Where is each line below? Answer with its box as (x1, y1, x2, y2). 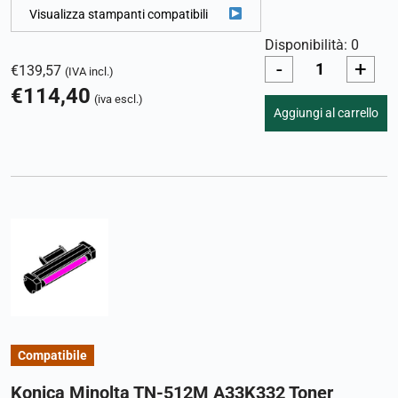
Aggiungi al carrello (274, 106, 378, 121)
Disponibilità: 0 (265, 37, 359, 54)
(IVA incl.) (65, 64, 114, 78)
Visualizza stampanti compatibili (29, 6, 208, 21)
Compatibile (18, 347, 87, 362)
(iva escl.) (94, 92, 143, 106)
